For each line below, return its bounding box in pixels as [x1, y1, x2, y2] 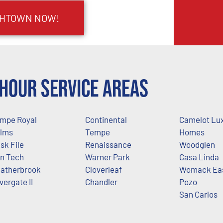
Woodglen [179, 139, 215, 150]
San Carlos [179, 189, 218, 200]
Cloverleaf [85, 164, 122, 175]
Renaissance [85, 139, 131, 150]
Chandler [85, 177, 117, 187]
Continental [85, 114, 127, 125]
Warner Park [85, 152, 130, 162]
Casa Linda [179, 152, 219, 162]
